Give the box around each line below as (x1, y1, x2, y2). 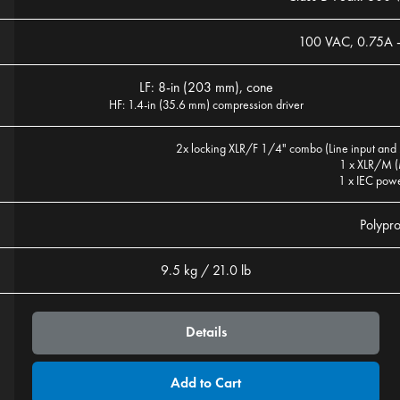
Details (185, 322, 227, 342)
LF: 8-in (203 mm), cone (138, 78, 273, 97)
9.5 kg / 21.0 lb (161, 261, 251, 280)
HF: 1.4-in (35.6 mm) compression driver (108, 96, 304, 113)
